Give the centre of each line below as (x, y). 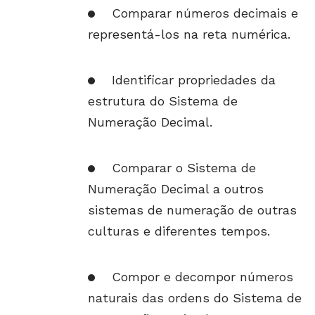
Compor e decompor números (202, 277)
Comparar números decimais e (205, 13)
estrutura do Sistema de (163, 101)
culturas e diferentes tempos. (179, 231)
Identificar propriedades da (194, 80)
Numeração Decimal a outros (176, 189)
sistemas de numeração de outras (192, 210)
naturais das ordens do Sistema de (195, 298)
